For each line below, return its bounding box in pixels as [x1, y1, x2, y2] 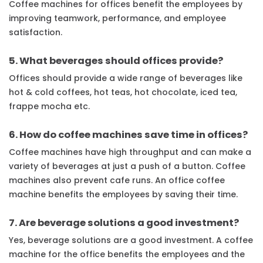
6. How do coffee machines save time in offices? [9, 128, 248, 142]
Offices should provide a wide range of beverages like [9, 72, 242, 85]
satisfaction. [9, 26, 62, 39]
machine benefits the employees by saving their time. [9, 188, 238, 201]
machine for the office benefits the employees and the [9, 248, 245, 261]
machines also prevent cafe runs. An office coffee [9, 174, 225, 187]
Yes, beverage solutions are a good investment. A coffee [9, 234, 253, 247]
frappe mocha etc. [9, 100, 90, 113]
